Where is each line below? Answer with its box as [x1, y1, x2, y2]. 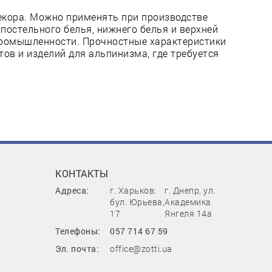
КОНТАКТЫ [55, 167, 109, 180]
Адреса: [55, 185, 89, 196]
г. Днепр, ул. [165, 185, 216, 196]
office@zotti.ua [110, 243, 172, 254]
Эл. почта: [55, 243, 100, 254]
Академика [165, 196, 211, 208]
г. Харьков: [110, 185, 157, 196]
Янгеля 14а [165, 208, 212, 219]
